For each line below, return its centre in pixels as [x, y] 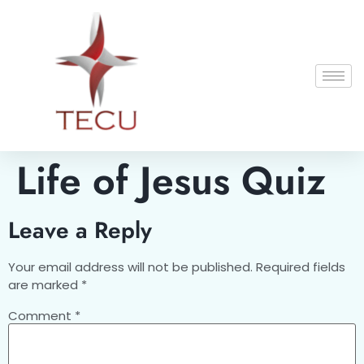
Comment [41, 315]
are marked [45, 285]
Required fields [301, 267]
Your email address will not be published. [130, 267]
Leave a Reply [80, 230]
